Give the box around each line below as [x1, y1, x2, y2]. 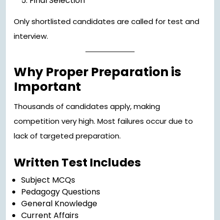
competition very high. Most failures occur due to [14, 116, 193, 127]
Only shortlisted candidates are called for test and [14, 16, 199, 27]
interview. [14, 31, 48, 42]
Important [14, 78, 81, 96]
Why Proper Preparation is [14, 63, 181, 81]
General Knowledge [21, 198, 97, 210]
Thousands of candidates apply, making [14, 101, 160, 112]
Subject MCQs [21, 174, 75, 186]
